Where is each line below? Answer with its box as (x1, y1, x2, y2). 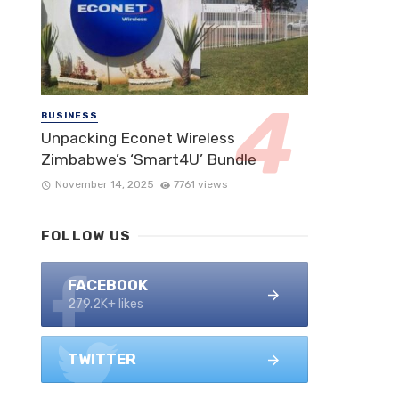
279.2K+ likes (68, 297, 143, 313)
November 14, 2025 (54, 178, 154, 191)
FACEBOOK (68, 276, 148, 295)
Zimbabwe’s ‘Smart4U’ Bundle (41, 151, 256, 169)
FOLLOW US (41, 228, 132, 245)
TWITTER (68, 350, 136, 369)
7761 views (174, 178, 228, 191)
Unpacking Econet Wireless (41, 129, 235, 148)
